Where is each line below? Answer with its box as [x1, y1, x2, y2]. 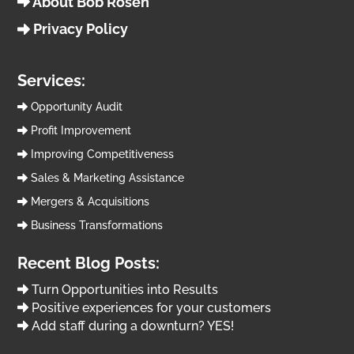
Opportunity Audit [27, 100, 122, 114]
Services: [17, 71, 86, 91]
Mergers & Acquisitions [27, 195, 149, 209]
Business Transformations [27, 219, 163, 232]
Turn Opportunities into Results [32, 282, 219, 298]
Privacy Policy [30, 21, 129, 38]
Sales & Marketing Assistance [27, 171, 184, 185]
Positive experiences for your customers [32, 300, 272, 316]
